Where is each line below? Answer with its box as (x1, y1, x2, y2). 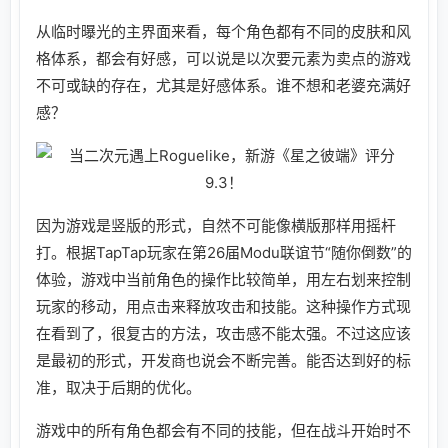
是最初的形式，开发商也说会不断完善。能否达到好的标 (36, 350, 411, 370)
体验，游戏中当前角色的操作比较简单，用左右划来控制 (36, 269, 411, 289)
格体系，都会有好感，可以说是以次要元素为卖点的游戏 (36, 48, 411, 68)
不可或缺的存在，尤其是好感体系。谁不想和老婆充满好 (36, 75, 411, 95)
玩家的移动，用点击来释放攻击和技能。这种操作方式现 (36, 296, 411, 316)
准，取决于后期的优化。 (36, 377, 201, 397)
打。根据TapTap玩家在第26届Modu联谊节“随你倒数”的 (36, 242, 412, 262)
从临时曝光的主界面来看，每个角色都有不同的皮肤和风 (36, 21, 411, 41)
